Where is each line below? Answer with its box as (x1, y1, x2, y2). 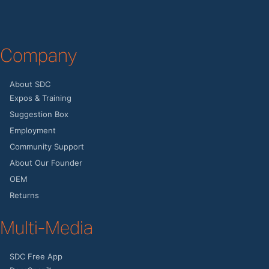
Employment (10, 125, 56, 135)
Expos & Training (10, 92, 71, 103)
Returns (10, 190, 39, 200)
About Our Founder (10, 157, 82, 168)
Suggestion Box (10, 109, 68, 119)
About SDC (10, 79, 50, 89)
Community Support (10, 141, 84, 151)
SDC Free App (10, 251, 62, 261)
